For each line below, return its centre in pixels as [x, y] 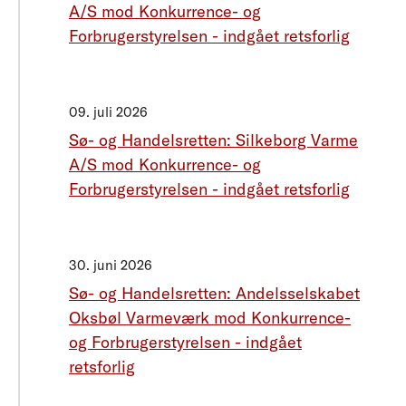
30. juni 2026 [111, 266]
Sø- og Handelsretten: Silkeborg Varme [213, 140]
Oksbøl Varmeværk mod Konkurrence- [210, 318]
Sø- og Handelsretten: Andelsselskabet [214, 294]
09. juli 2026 [108, 112]
